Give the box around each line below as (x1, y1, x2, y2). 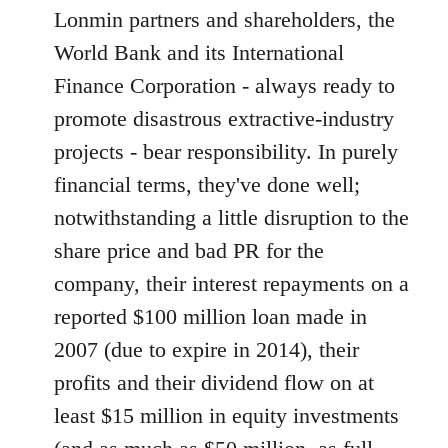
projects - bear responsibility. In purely (54, 138, 398, 164)
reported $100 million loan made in (54, 303, 367, 329)
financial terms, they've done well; (54, 171, 360, 197)
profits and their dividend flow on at (54, 369, 374, 395)
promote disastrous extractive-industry (54, 105, 394, 131)
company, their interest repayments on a (54, 270, 409, 296)
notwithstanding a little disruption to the (54, 204, 409, 230)
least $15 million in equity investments (54, 402, 399, 428)
